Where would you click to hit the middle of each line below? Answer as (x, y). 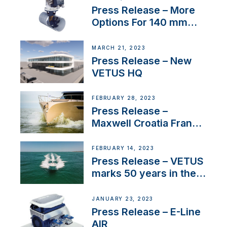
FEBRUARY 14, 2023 (123, 148)
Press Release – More (144, 10)
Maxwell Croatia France (148, 123)
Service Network (132, 135)
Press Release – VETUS (148, 161)
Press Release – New (142, 61)
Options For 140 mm (140, 23)
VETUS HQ (117, 73)
